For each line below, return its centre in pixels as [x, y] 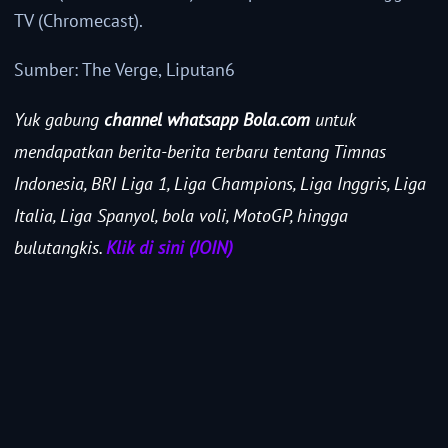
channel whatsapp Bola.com [207, 120]
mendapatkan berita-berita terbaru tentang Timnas [200, 152]
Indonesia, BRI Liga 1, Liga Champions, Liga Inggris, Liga [220, 184]
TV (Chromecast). [78, 21]
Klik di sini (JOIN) [169, 248]
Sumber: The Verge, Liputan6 [124, 70]
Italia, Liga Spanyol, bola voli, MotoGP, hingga [181, 216]
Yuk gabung [59, 120]
